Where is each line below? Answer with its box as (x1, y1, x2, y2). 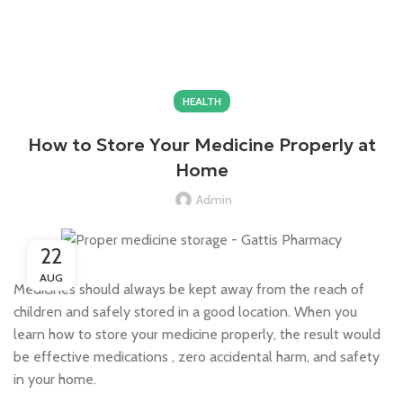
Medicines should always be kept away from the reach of (13, 280, 364, 298)
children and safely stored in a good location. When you (13, 302, 357, 320)
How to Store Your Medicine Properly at (27, 133, 376, 157)
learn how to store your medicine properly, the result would (13, 325, 381, 343)
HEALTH (182, 94, 221, 108)
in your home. (13, 370, 96, 388)
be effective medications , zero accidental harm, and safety (13, 347, 380, 365)
